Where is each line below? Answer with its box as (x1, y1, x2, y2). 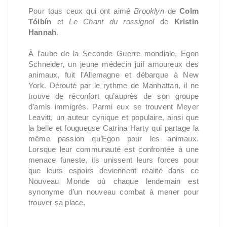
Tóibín (28, 17, 52, 26)
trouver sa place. (28, 198, 86, 207)
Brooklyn (134, 7, 164, 15)
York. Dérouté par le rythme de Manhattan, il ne (28, 81, 199, 90)
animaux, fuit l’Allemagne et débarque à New (28, 70, 199, 79)
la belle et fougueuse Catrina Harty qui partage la (28, 124, 199, 132)
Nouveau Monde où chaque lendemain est (28, 177, 199, 185)
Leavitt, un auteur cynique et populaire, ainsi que (28, 113, 199, 122)
